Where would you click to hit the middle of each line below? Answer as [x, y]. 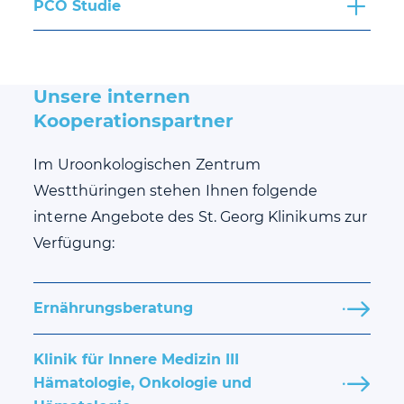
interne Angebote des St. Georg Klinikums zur [200, 217]
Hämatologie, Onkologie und [143, 383]
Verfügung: [74, 243]
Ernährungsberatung [114, 308]
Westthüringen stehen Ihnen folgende [176, 191]
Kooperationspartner [134, 121]
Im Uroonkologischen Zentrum [147, 165]
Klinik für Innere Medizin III [137, 360]
